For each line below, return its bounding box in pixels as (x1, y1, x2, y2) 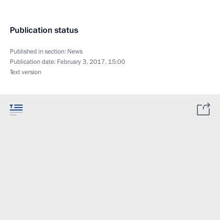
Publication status (10, 25, 78, 36)
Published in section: (10, 47, 67, 56)
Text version (10, 68, 41, 77)
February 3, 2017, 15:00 (57, 57, 125, 66)
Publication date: (10, 57, 57, 66)
